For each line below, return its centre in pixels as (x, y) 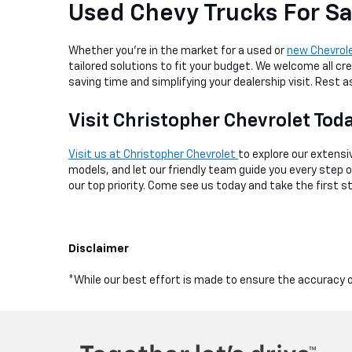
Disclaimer (99, 249)
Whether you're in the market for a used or (178, 51)
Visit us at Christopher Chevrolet (153, 154)
